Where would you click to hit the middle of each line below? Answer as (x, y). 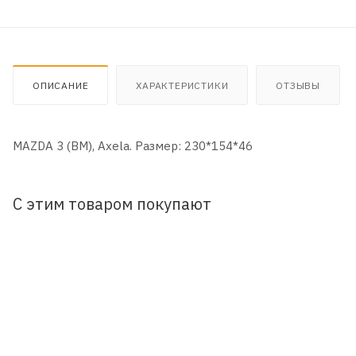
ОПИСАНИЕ (61, 85)
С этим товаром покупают (112, 203)
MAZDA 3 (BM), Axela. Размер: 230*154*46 (133, 145)
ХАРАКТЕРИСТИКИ (182, 85)
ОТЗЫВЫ (298, 85)
